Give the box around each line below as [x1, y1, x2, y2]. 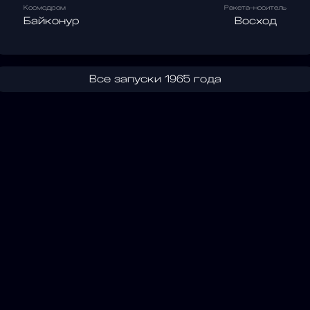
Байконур [24, 15, 80, 26]
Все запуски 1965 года [89, 73, 221, 84]
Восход [234, 15, 277, 26]
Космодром [24, 4, 66, 11]
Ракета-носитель [224, 4, 286, 11]
